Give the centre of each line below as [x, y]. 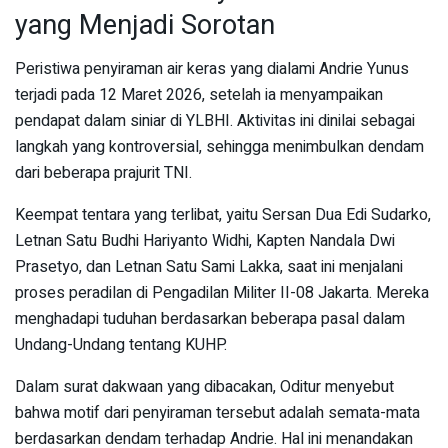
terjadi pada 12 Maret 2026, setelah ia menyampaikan [199, 95]
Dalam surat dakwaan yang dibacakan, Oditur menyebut [204, 387]
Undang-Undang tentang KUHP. [121, 345]
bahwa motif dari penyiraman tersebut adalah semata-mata [217, 413]
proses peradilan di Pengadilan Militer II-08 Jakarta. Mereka [222, 293]
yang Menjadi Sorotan [145, 24]
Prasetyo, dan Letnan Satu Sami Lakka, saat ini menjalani [209, 267]
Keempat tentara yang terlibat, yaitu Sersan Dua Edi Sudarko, [223, 215]
